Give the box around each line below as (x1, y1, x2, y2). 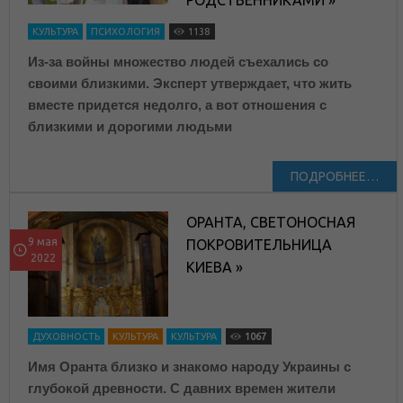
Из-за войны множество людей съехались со (28, 54, 328, 70)
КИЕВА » (186, 259, 244, 276)
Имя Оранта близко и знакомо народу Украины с (28, 359, 351, 375)
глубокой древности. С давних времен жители (28, 381, 336, 397)
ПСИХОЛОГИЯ (91, 26, 160, 38)
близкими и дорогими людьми (28, 119, 232, 135)
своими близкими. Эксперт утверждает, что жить (28, 76, 352, 92)
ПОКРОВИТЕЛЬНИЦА (186, 237, 333, 254)
